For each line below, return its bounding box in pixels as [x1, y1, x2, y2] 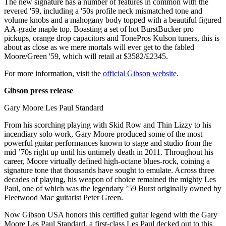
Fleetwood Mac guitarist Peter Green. [4, 193, 123, 202]
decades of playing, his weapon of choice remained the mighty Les [4, 175, 216, 184]
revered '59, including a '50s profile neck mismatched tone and [4, 6, 202, 15]
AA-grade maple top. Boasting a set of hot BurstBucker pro [4, 24, 194, 33]
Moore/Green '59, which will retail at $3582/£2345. [4, 51, 168, 61]
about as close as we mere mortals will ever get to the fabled [4, 42, 194, 51]
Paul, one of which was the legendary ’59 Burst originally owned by [4, 184, 221, 193]
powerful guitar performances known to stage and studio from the [4, 138, 212, 147]
